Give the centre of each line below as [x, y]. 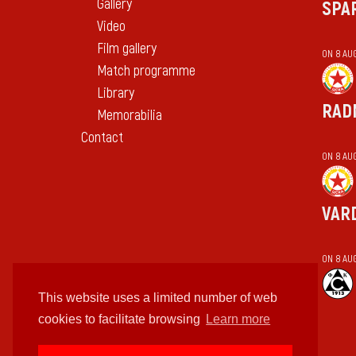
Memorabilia [130, 116]
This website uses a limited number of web [158, 298]
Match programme [146, 72]
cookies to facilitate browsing [121, 319]
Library [116, 94]
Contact [102, 138]
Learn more [238, 319]
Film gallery [127, 49]
